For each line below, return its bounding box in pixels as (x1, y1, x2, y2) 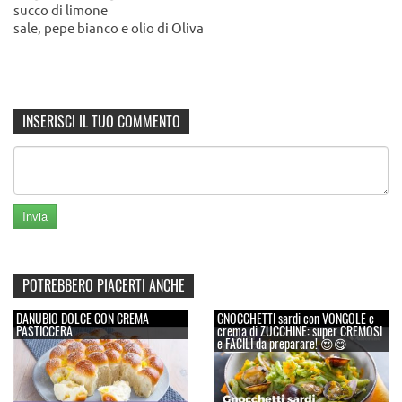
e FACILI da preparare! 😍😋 (217, 334, 347, 354)
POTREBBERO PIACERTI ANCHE (22, 275, 185, 297)
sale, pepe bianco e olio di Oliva (13, 19, 204, 37)
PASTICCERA (16, 321, 73, 341)
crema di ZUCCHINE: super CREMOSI (217, 321, 382, 341)
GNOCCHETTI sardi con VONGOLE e (217, 309, 374, 328)
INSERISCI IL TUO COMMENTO (22, 110, 180, 133)
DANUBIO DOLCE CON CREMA (16, 309, 149, 328)
